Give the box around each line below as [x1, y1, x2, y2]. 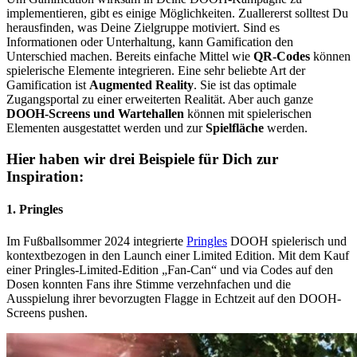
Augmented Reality [89, 78, 194, 92]
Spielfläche [206, 121, 264, 135]
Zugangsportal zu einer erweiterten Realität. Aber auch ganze [6, 92, 313, 107]
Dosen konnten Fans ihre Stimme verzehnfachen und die [6, 277, 291, 291]
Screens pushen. [6, 305, 88, 320]
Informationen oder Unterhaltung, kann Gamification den [6, 35, 293, 49]
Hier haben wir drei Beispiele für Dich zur [6, 150, 278, 167]
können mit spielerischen [184, 107, 312, 121]
